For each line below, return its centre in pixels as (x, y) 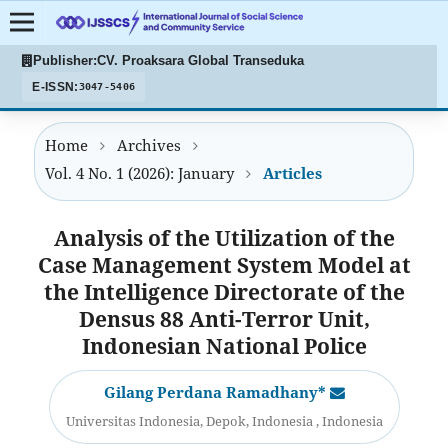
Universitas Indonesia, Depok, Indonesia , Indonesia (224, 421)
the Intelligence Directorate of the (224, 291)
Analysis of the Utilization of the (224, 237)
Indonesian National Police (224, 345)
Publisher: (65, 61)
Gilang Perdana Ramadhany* (216, 391)
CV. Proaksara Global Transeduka (201, 61)
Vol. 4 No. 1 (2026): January (139, 172)
